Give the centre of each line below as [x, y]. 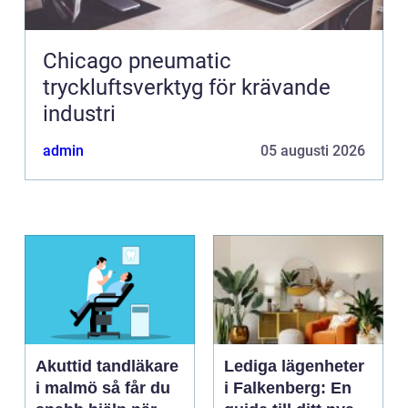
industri [79, 114]
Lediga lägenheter [294, 367]
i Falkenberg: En [288, 388]
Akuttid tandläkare [107, 367]
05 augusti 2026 [313, 151]
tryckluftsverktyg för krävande [187, 88]
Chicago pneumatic [137, 61]
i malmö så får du [69, 388]
